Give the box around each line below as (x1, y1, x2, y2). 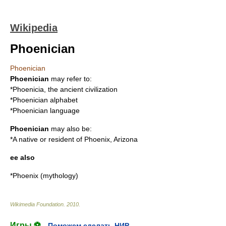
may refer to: (49, 75, 92, 83)
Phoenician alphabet (13, 96, 78, 104)
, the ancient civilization (44, 85, 118, 93)
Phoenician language (13, 106, 80, 115)
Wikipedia (10, 22, 58, 33)
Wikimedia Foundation (10, 201, 64, 207)
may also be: (49, 125, 92, 133)
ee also (10, 153, 35, 161)
